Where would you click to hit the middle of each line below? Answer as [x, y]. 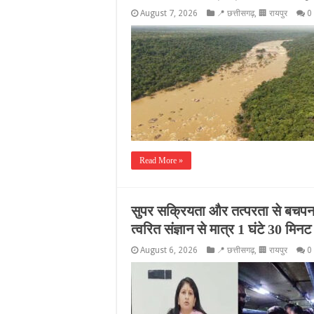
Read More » [161, 161]
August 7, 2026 [169, 13]
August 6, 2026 [169, 250]
